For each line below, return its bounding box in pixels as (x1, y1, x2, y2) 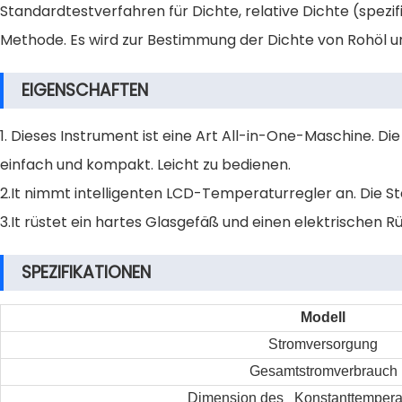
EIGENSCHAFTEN (22, 78, 148, 102)
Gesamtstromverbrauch (249, 363, 398, 379)
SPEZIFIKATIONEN (22, 260, 151, 284)
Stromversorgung (268, 336, 378, 352)
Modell (301, 310, 345, 325)
